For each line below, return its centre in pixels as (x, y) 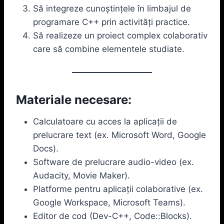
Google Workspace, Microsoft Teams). (109, 202)
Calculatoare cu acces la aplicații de (105, 121)
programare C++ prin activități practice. (111, 22)
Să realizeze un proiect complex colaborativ (120, 35)
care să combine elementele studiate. (109, 49)
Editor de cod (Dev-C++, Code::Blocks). (112, 216)
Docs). (46, 148)
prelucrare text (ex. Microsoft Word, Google (119, 135)
